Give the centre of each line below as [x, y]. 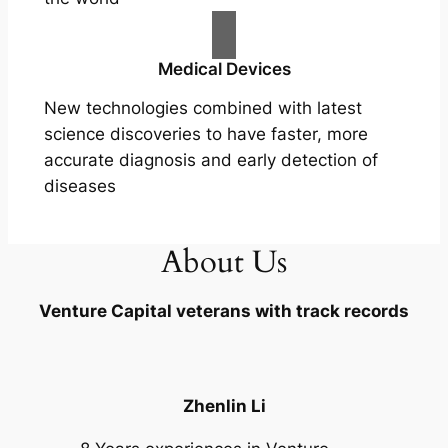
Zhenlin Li [224, 406]
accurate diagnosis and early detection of [210, 160]
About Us [224, 261]
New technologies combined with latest [202, 108]
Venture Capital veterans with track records [224, 310]
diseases [79, 186]
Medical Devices [224, 69]
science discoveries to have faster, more [205, 134]
